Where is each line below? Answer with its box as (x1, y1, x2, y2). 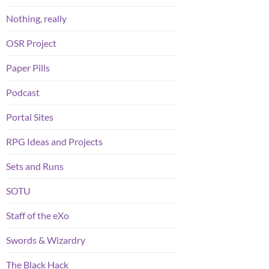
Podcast (6, 86, 40, 98)
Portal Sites (6, 111, 53, 123)
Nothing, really (6, 13, 67, 25)
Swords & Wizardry (6, 234, 85, 246)
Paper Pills (6, 62, 50, 74)
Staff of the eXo (6, 210, 69, 222)
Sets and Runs (6, 160, 64, 172)
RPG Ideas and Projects (6, 136, 103, 148)
